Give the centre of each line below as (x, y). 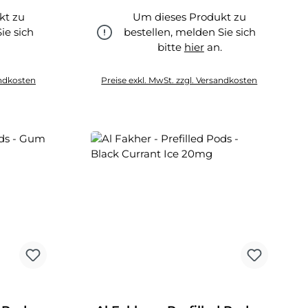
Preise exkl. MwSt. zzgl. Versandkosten (179, 80)
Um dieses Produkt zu (190, 17)
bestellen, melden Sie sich (189, 32)
